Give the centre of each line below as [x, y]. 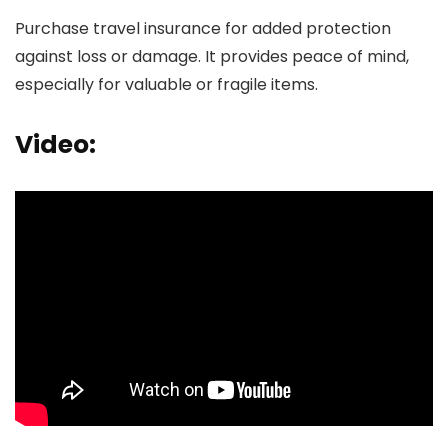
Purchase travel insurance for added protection [203, 28]
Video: [55, 144]
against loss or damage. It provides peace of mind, [212, 56]
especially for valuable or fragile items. [166, 84]
